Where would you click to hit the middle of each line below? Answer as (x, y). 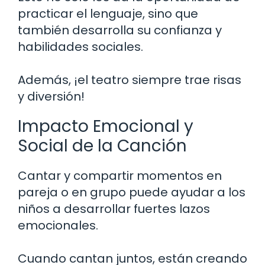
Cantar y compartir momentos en (120, 175)
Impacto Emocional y (106, 126)
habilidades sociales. (80, 46)
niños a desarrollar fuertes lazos (114, 209)
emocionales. (58, 225)
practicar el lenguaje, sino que (108, 13)
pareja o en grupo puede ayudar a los (132, 192)
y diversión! (51, 96)
